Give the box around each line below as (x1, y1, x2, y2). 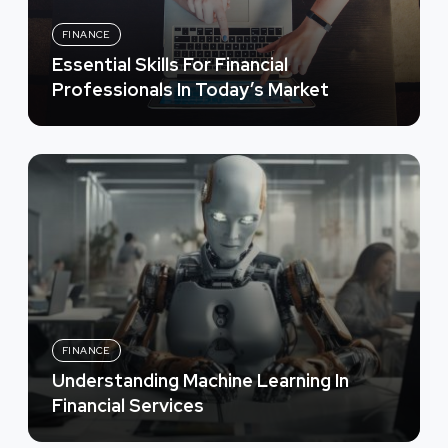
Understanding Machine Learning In (52, 369, 349, 393)
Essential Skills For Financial (52, 53, 288, 77)
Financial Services (52, 394, 204, 418)
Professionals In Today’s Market (52, 78, 329, 102)
